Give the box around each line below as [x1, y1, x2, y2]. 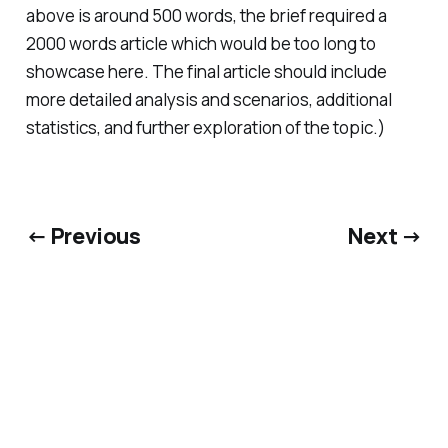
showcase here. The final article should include [25, 59, 387, 83]
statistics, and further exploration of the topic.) [25, 115, 385, 139]
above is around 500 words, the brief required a [25, 3, 387, 27]
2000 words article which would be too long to [25, 31, 376, 55]
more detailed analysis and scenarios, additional [25, 87, 392, 111]
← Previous [25, 221, 141, 251]
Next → [347, 221, 423, 251]
